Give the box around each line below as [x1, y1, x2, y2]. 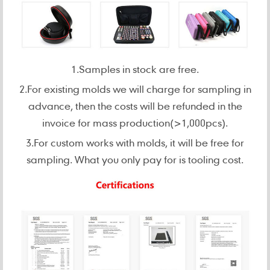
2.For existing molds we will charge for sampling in [19, 82, 251, 95]
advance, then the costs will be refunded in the [28, 99, 242, 112]
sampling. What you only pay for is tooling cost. [27, 152, 243, 166]
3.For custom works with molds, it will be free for [26, 136, 244, 149]
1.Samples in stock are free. [71, 62, 199, 75]
